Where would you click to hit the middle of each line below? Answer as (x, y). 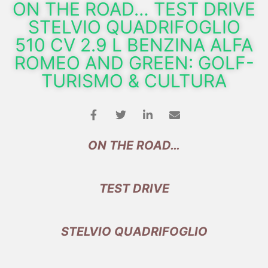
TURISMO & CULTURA (134, 81)
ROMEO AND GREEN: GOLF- (134, 63)
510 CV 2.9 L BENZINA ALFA (134, 45)
